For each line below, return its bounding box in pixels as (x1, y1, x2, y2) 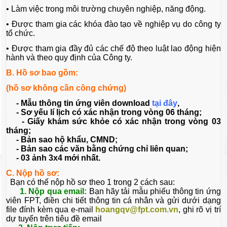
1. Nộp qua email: (19, 187, 87, 196)
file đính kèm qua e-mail (6, 205, 96, 214)
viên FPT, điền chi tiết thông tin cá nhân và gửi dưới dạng (6, 196, 221, 205)
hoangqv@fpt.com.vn (95, 205, 179, 214)
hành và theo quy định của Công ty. (6, 53, 135, 62)
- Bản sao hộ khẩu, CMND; (6, 135, 118, 144)
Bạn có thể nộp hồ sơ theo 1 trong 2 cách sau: (6, 178, 175, 187)
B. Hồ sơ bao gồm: (6, 68, 79, 78)
